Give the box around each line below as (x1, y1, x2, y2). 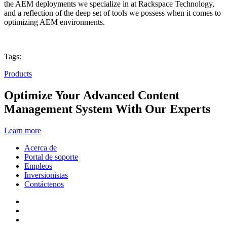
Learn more (4, 126, 41, 135)
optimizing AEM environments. (4, 18, 105, 27)
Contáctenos (24, 180, 64, 189)
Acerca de (24, 143, 57, 153)
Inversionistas (24, 171, 68, 180)
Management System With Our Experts (4, 102, 210, 116)
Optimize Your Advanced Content (4, 89, 179, 102)
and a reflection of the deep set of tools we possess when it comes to (4, 9, 221, 18)
